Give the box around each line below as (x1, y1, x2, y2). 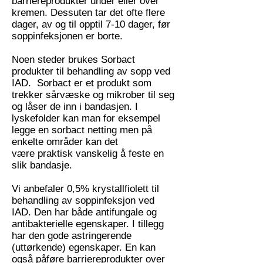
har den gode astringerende (12, 230, 131, 241)
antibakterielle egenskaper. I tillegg (12, 218, 164, 230)
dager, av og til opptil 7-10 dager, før (12, 19, 170, 30)
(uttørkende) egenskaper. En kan (12, 242, 156, 253)
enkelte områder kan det (12, 136, 118, 147)
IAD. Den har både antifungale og (12, 207, 157, 218)
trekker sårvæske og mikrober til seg (12, 89, 174, 100)
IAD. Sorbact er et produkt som (12, 77, 151, 89)
